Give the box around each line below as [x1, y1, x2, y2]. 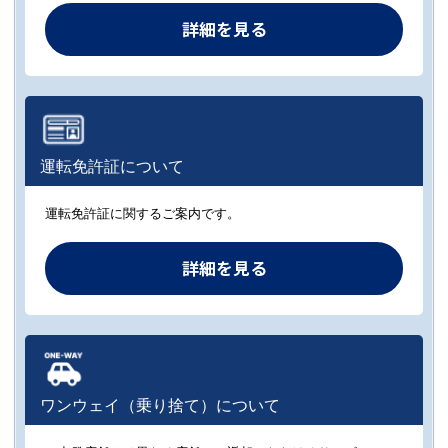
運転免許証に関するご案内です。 [45, 205, 240, 221]
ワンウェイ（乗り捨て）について [40, 396, 280, 414]
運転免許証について [40, 157, 184, 175]
